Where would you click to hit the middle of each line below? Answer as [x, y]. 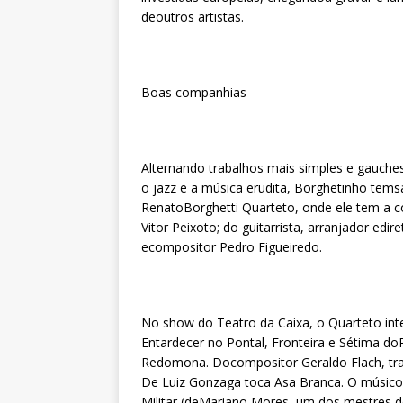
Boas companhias [194, 92]
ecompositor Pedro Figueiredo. [232, 247]
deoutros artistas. [193, 17]
